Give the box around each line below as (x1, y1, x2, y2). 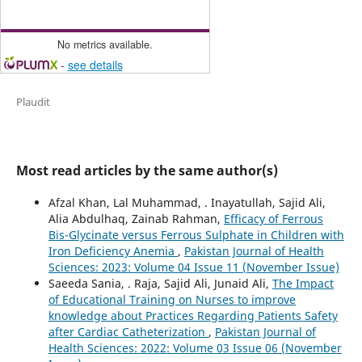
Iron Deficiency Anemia (48, 243, 178, 259)
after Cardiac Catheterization (48, 324, 208, 340)
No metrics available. (57, 37, 153, 53)
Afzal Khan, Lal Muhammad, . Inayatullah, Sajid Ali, (48, 195, 326, 211)
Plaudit (15, 95, 50, 110)
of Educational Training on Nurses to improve (48, 292, 296, 308)
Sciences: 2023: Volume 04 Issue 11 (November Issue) (48, 259, 339, 276)
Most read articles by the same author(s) (15, 162, 278, 180)
